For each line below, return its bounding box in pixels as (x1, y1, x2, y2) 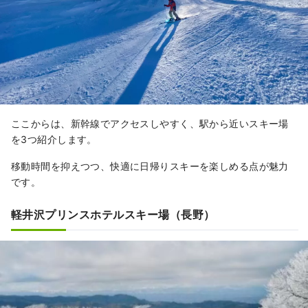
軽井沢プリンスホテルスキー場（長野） (11, 208, 215, 222)
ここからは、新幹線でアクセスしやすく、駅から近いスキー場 (11, 118, 289, 130)
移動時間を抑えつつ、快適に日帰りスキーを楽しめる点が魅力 (11, 160, 289, 173)
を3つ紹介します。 (11, 133, 97, 146)
